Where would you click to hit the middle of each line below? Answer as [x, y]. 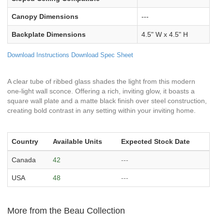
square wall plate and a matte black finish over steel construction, [107, 101]
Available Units [77, 141]
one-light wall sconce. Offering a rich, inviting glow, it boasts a [101, 91]
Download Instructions [38, 55]
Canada [24, 160]
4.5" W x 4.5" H [165, 34]
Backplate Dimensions [49, 34]
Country [25, 141]
